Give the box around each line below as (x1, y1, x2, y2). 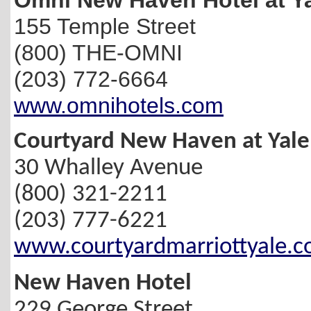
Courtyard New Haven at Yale (14, 129, 310, 154)
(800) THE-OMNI (14, 40, 183, 65)
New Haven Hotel (14, 271, 192, 296)
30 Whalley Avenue (14, 155, 203, 180)
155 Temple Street (14, 13, 196, 39)
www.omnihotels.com (14, 92, 224, 118)
